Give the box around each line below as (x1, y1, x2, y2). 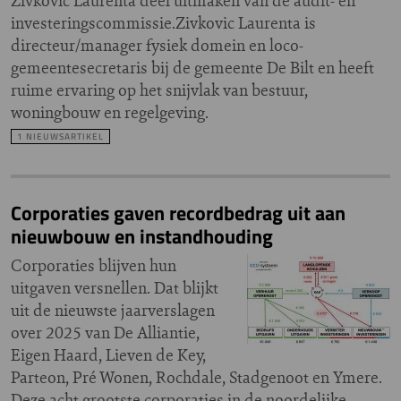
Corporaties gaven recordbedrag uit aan (11, 198, 346, 228)
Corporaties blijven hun (11, 254, 176, 277)
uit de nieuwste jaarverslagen (11, 299, 215, 321)
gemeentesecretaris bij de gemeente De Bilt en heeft (11, 56, 374, 79)
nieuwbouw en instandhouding (11, 221, 273, 252)
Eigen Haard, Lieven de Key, (11, 344, 206, 366)
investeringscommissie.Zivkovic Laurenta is (11, 12, 316, 34)
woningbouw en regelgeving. (11, 101, 209, 124)
